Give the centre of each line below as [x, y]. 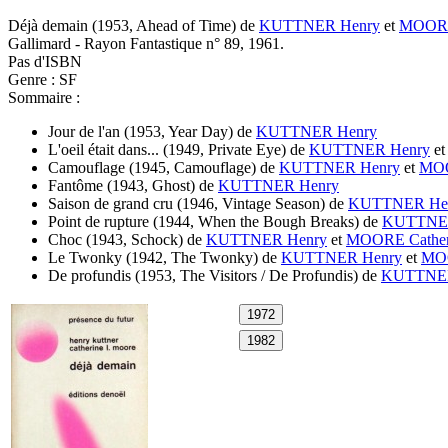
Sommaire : [44, 97]
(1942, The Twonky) [192, 257]
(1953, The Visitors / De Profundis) [246, 275]
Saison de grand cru [110, 203]
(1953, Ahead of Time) [164, 25]
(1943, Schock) [134, 239]
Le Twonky [85, 257]
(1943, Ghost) [151, 185]
